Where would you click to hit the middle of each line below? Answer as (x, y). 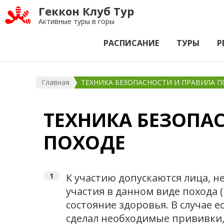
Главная (55, 82)
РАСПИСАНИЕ (131, 43)
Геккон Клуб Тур (86, 11)
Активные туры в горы (76, 21)
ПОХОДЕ (84, 142)
